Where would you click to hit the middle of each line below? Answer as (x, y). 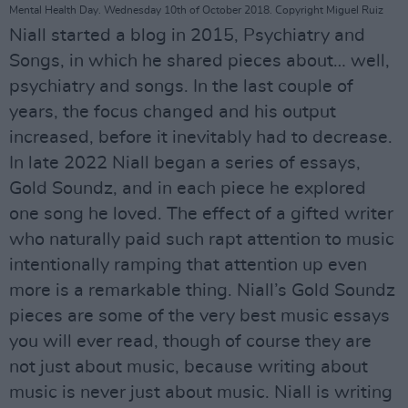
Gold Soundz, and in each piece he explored (188, 188)
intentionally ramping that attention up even (188, 265)
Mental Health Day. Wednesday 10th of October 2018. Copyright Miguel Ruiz (196, 10)
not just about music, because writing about (189, 367)
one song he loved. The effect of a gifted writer (201, 214)
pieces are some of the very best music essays (199, 316)
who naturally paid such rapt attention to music (202, 239)
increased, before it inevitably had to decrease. (201, 137)
